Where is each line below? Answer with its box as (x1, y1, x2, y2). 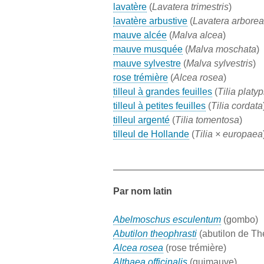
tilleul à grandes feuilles (113, 87, 212, 97)
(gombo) (223, 214, 258, 225)
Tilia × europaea (194, 129, 263, 140)
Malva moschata (188, 44, 256, 55)
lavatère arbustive (113, 16, 187, 27)
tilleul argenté (113, 115, 170, 126)
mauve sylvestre (113, 58, 181, 69)
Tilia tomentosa (175, 115, 239, 126)
